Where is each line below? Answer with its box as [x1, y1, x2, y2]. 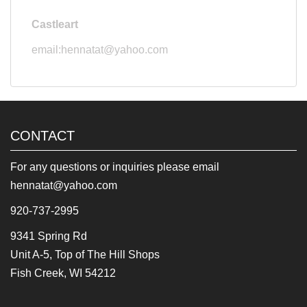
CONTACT [10, 128, 75, 143]
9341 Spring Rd [10, 230, 87, 242]
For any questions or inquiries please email [10, 161, 219, 173]
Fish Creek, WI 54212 [10, 267, 116, 279]
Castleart [32, 19, 78, 30]
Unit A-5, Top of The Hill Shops [10, 249, 160, 260]
